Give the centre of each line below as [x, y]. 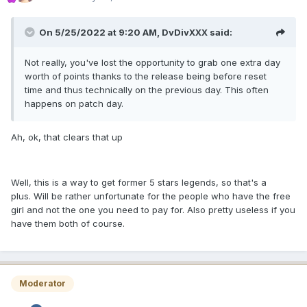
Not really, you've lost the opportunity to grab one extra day [152, 63]
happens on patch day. [74, 104]
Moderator [42, 284]
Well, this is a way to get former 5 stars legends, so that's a [139, 183]
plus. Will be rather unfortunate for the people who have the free [151, 196]
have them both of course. [68, 224]
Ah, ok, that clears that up [67, 137]
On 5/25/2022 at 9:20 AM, [100, 33]
